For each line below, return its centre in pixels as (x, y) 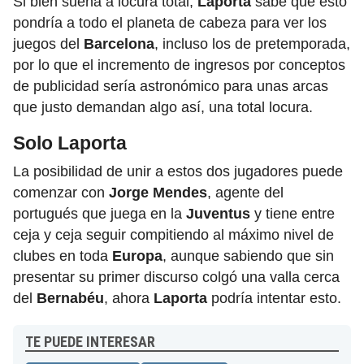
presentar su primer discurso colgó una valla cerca (176, 277)
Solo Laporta (70, 143)
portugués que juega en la (100, 214)
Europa (137, 256)
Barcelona (119, 44)
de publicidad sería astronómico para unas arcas (171, 87)
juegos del (48, 44)
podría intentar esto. (274, 299)
